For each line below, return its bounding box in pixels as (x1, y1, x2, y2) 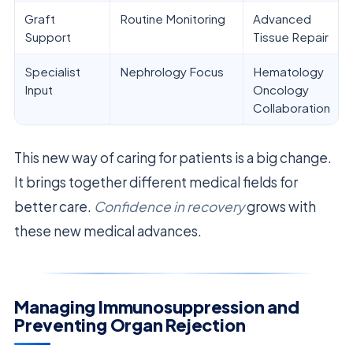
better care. (14, 198, 94, 216)
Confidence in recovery (94, 198, 244, 216)
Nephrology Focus (120, 64, 224, 80)
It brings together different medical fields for (14, 173, 298, 191)
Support (24, 29, 71, 45)
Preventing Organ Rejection (14, 314, 246, 336)
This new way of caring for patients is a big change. (14, 149, 332, 167)
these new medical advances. (14, 222, 202, 240)
